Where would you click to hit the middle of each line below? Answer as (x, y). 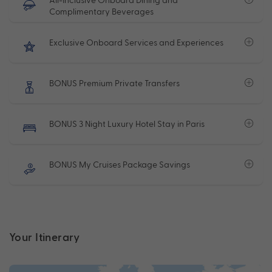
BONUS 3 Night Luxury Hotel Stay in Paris (127, 123)
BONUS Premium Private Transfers (114, 83)
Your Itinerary (45, 236)
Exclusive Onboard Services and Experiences (136, 42)
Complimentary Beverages (101, 11)
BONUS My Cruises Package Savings (120, 164)
